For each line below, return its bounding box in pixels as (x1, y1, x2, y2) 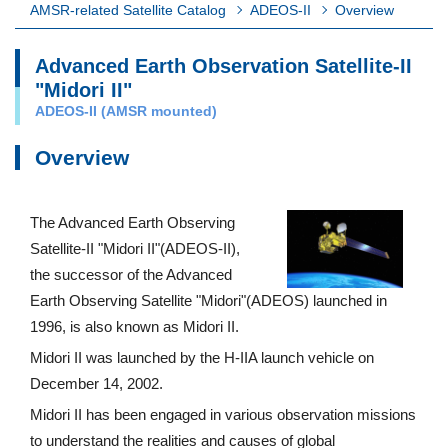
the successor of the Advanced (30, 266, 232, 283)
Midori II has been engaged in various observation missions (30, 406, 416, 423)
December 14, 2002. (30, 375, 163, 392)
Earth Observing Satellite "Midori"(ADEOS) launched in (30, 292, 387, 309)
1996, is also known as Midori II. (30, 318, 239, 335)
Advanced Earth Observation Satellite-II (35, 55, 412, 77)
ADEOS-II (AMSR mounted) (35, 103, 217, 119)
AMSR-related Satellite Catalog (30, 2, 226, 18)
